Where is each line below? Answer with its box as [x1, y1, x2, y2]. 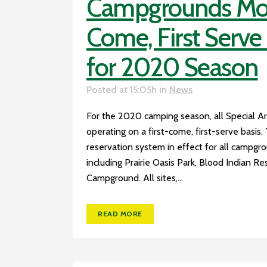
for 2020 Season [86, 52, 258, 83]
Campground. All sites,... [86, 172, 183, 184]
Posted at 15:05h [86, 84, 157, 95]
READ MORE [98, 209, 142, 218]
